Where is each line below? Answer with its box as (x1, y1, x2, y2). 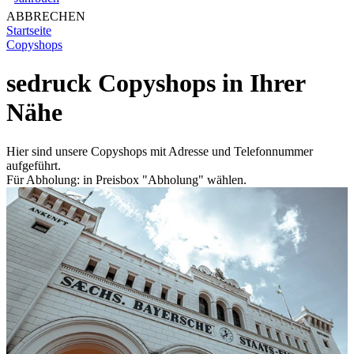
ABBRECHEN (6, 9, 85, 23)
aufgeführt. (6, 158, 61, 172)
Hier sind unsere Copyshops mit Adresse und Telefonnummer (6, 144, 313, 158)
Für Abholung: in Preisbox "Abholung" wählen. (6, 172, 247, 186)
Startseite (6, 24, 51, 37)
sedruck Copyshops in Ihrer (6, 69, 305, 98)
